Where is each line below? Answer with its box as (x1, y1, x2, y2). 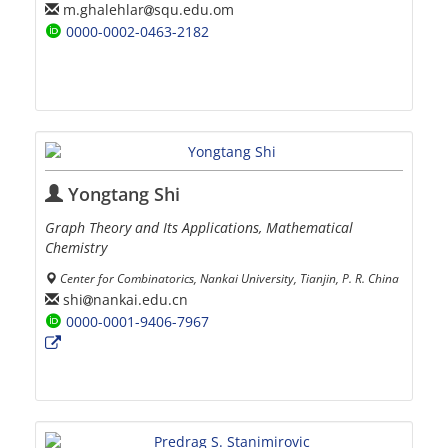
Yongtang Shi (63, 182, 180, 207)
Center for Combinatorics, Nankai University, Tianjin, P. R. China (60, 270, 399, 287)
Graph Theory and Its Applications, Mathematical (45, 218, 353, 238)
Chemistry (45, 238, 107, 258)
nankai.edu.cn (93, 289, 188, 309)
